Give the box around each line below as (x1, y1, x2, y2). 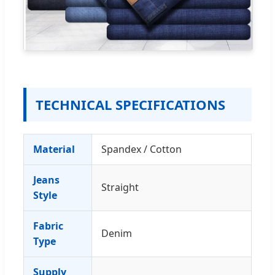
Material (33, 142, 75, 156)
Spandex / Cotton (101, 142, 182, 156)
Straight (101, 180, 139, 194)
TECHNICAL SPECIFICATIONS (36, 95, 225, 114)
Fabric (33, 219, 63, 233)
